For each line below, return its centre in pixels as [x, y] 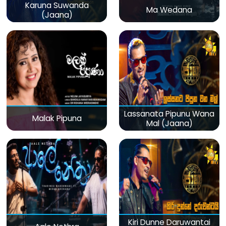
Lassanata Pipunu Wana [169, 114]
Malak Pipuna [57, 119]
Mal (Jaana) [169, 123]
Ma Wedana [169, 10]
